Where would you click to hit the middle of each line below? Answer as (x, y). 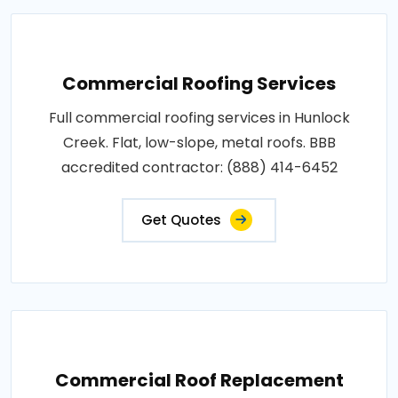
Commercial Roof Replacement (199, 380)
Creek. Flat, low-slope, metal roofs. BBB (199, 142)
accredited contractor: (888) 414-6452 (199, 167)
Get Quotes (181, 219)
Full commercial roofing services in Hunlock (199, 117)
